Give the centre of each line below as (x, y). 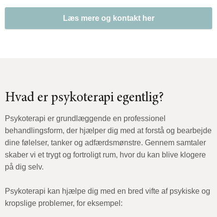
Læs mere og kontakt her (108, 18)
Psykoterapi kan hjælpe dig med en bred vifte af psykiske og (108, 191)
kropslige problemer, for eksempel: (64, 203)
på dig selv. (25, 167)
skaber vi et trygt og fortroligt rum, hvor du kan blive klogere (105, 155)
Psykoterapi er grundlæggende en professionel (85, 118)
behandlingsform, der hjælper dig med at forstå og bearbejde (108, 130)
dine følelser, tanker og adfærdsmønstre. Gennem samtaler (105, 142)
